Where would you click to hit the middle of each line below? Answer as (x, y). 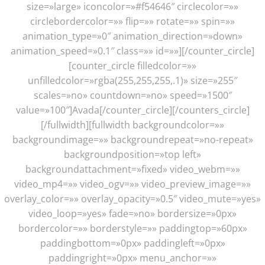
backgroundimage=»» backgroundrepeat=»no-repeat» (132, 139)
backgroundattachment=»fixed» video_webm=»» (132, 169)
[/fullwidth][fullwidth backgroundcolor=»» (132, 125)
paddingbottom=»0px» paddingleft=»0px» (132, 243)
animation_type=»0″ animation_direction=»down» (132, 36)
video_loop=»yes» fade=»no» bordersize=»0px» (132, 213)
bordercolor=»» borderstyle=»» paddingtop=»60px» (132, 228)
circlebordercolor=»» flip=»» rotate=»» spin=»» (132, 21)
